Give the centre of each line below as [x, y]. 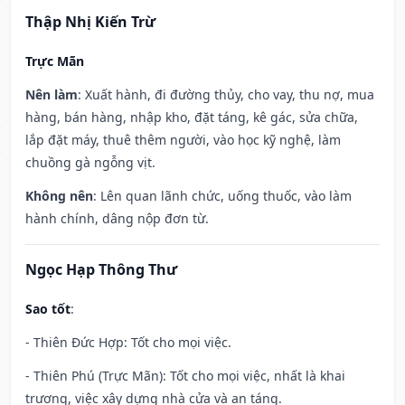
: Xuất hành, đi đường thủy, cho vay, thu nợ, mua [226, 95]
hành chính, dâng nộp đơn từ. [117, 219]
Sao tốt [48, 309]
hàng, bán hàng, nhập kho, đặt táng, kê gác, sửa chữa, [192, 118]
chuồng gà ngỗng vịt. [90, 163]
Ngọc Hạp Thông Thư [101, 270]
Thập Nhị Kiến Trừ [90, 22]
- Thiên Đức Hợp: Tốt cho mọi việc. [128, 343]
